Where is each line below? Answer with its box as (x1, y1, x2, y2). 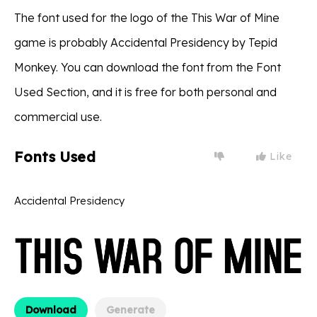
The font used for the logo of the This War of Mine (14, 10, 279, 25)
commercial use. (14, 109, 102, 124)
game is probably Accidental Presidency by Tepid (14, 35, 277, 50)
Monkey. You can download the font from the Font (14, 59, 281, 74)
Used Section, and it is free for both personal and (14, 84, 277, 99)
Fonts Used (14, 147, 96, 166)
